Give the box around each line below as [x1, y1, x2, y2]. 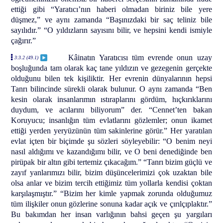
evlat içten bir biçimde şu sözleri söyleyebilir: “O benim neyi [11, 136, 212, 145]
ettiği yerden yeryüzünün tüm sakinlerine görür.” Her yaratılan [11, 126, 212, 135]
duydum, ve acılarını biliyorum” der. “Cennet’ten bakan [11, 105, 212, 114]
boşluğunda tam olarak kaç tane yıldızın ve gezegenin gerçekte [11, 63, 212, 72]
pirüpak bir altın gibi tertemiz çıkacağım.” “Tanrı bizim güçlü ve [11, 157, 212, 166]
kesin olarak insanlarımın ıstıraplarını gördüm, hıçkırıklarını [11, 95, 212, 104]
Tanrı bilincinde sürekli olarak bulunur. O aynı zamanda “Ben [11, 84, 212, 93]
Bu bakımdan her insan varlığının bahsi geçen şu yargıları [11, 210, 212, 219]
